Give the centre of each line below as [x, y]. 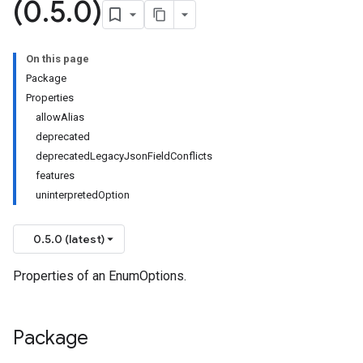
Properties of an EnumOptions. [100, 276]
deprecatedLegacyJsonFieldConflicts [124, 156]
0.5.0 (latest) [69, 239]
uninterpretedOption [83, 195]
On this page [58, 59]
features [55, 175]
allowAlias [60, 117]
